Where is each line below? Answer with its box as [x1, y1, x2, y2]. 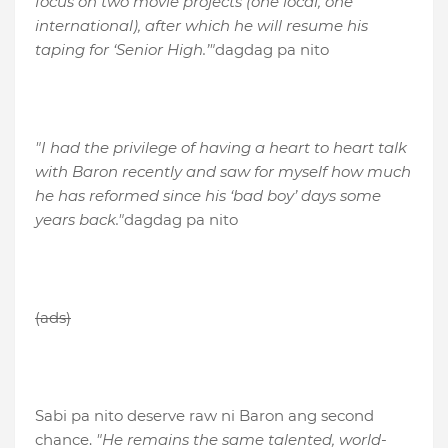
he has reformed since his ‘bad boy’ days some [35, 186, 381, 206]
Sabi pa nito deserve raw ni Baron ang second [35, 406, 374, 426]
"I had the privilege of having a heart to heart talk [35, 138, 407, 158]
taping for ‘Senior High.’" [35, 40, 215, 60]
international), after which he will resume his [35, 16, 368, 36]
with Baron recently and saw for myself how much [35, 162, 411, 182]
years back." [35, 210, 124, 230]
